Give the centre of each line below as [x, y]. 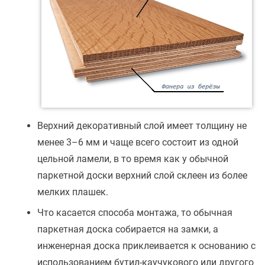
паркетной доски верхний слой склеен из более [142, 176]
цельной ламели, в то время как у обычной [133, 159]
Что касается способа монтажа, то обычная [135, 213]
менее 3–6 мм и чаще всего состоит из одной [138, 143]
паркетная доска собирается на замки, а [128, 230]
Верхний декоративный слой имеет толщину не [142, 126]
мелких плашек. [73, 192]
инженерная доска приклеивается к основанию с [146, 246]
